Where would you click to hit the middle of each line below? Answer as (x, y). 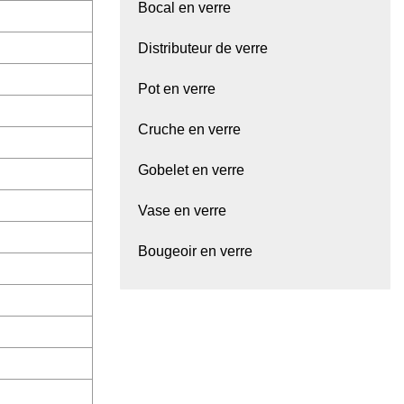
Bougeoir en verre (195, 252)
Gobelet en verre (191, 170)
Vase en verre (182, 211)
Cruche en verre (189, 130)
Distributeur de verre (203, 49)
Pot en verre (177, 89)
